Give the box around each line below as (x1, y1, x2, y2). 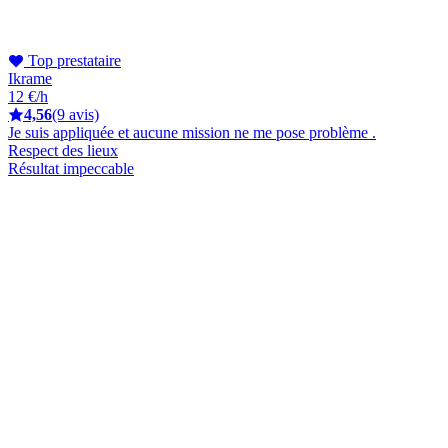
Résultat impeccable (8, 159, 134, 177)
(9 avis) (52, 105, 99, 123)
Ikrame (8, 69, 52, 87)
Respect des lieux (8, 141, 118, 159)
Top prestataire (24, 51, 121, 69)
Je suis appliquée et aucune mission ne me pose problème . (8, 123, 376, 141)
